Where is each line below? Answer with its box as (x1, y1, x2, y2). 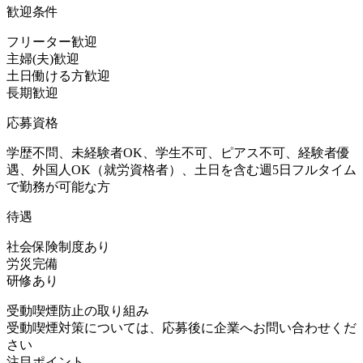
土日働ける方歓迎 (6, 68, 110, 83)
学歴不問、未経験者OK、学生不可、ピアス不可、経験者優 (6, 145, 350, 160)
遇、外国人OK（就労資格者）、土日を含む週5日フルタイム (6, 162, 357, 177)
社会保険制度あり (6, 239, 110, 254)
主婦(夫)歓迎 (6, 51, 79, 66)
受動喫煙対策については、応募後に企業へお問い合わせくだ (6, 320, 357, 335)
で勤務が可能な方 (6, 179, 110, 194)
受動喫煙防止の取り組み (6, 303, 149, 318)
